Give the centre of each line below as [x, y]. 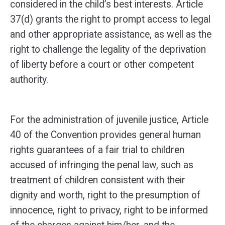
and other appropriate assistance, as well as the [111, 34]
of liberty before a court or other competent [102, 65]
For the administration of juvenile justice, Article [109, 120]
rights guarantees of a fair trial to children [97, 150]
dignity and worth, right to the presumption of [105, 195]
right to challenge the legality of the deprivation [108, 49]
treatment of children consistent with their [98, 180]
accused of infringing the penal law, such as [102, 165]
